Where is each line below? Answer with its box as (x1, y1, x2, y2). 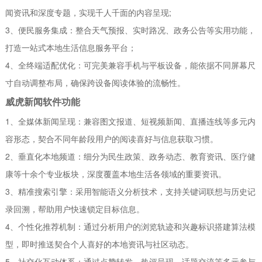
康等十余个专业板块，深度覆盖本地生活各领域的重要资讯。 (5, 167, 227, 180)
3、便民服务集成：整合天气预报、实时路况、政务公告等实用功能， (5, 23, 256, 36)
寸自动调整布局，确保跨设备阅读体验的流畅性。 (5, 76, 186, 88)
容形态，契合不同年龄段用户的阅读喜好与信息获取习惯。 (5, 132, 219, 144)
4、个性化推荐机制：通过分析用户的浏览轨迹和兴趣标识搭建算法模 (5, 220, 256, 232)
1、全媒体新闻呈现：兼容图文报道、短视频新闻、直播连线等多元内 (5, 115, 256, 127)
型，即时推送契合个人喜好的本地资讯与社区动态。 (5, 237, 194, 250)
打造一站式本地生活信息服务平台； (5, 41, 137, 53)
